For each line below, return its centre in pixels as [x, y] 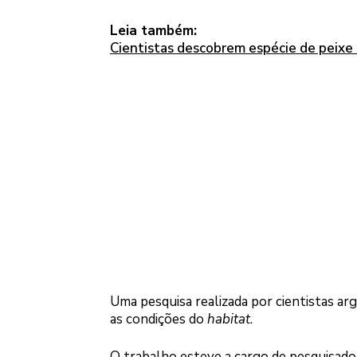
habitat [228, 319]
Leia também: [153, 31]
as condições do [158, 319]
